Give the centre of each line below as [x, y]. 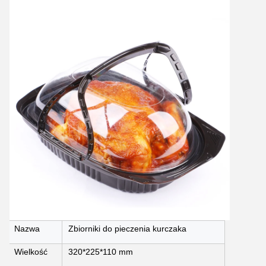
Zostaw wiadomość [133, 61]
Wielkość [31, 251]
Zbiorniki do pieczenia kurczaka [127, 228]
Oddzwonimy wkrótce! [133, 82]
